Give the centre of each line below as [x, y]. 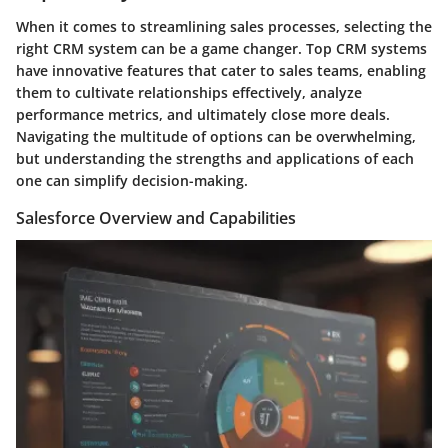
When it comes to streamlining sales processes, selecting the [224, 27]
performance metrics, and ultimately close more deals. [203, 115]
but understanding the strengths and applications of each [215, 159]
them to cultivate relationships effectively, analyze [189, 93]
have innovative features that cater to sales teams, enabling [221, 71]
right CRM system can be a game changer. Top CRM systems [221, 49]
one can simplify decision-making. [132, 181]
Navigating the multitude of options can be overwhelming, [216, 137]
